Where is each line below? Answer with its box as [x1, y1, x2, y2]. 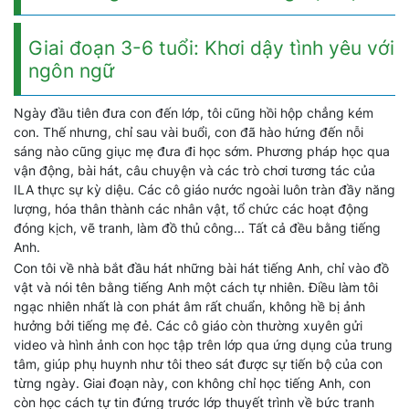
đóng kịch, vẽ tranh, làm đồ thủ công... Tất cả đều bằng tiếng [14, 220, 381, 236]
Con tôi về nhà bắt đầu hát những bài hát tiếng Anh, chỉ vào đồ [14, 260, 389, 276]
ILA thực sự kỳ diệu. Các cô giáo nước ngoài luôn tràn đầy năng [14, 182, 395, 197]
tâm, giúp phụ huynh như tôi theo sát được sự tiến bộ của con [14, 356, 383, 372]
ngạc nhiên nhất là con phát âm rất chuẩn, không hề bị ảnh [14, 299, 365, 314]
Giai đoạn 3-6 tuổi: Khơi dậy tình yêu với [28, 37, 394, 59]
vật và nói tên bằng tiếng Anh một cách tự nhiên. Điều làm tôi [14, 279, 378, 295]
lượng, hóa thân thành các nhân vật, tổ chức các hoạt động [14, 201, 369, 216]
